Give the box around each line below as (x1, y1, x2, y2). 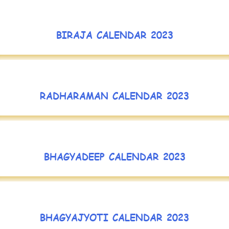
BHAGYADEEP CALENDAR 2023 (43, 149, 186, 163)
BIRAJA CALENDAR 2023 (56, 28, 173, 41)
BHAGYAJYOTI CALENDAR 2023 (40, 210, 189, 223)
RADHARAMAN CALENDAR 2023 (40, 88, 189, 102)
